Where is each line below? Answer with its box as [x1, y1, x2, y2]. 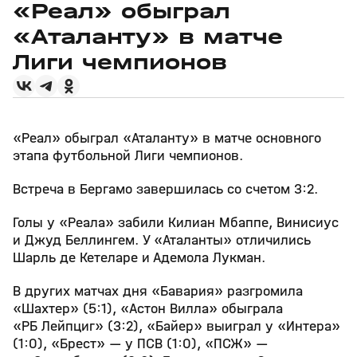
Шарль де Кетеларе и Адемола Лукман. [13, 249, 265, 266]
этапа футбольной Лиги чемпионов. [13, 147, 243, 164]
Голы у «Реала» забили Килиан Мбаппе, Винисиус [13, 214, 339, 231]
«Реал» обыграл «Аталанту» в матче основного [13, 130, 321, 147]
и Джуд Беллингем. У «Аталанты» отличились [13, 232, 311, 249]
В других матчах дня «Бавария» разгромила [13, 283, 303, 300]
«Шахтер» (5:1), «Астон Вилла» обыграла [13, 300, 283, 317]
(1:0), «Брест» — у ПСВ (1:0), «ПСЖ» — [13, 335, 268, 352]
